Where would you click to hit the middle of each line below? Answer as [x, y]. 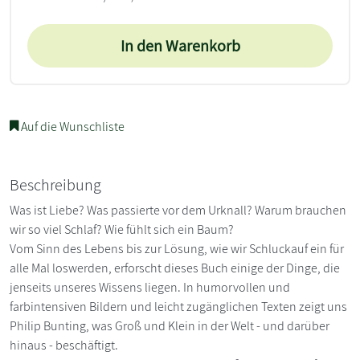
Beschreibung [55, 185]
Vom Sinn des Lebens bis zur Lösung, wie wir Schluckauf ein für [177, 249]
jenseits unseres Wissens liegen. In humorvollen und [150, 288]
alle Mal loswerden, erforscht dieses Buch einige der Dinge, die [175, 268]
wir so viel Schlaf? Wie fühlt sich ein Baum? [122, 230]
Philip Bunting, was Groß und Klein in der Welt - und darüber [170, 326]
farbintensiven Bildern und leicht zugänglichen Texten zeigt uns [178, 307]
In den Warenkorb [180, 46]
